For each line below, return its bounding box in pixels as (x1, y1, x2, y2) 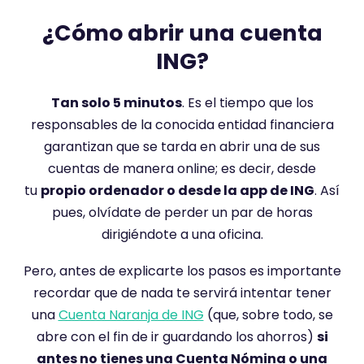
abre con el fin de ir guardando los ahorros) (36, 327, 317, 346)
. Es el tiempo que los (181, 93, 314, 112)
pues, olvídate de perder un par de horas (51, 203, 313, 222)
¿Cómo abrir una (41, 18, 235, 48)
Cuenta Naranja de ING (58, 305, 204, 324)
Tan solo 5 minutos (50, 93, 182, 112)
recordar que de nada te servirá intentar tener (32, 284, 331, 302)
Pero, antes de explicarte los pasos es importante (23, 262, 341, 280)
